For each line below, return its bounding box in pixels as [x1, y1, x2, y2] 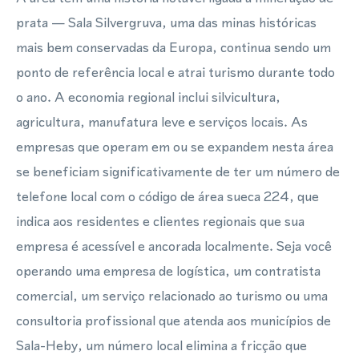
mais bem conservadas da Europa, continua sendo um [16, 38, 331, 57]
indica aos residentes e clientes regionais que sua [16, 212, 305, 231]
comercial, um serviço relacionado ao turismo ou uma [16, 286, 328, 305]
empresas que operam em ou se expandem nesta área [16, 137, 333, 156]
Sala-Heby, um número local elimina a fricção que [16, 336, 307, 355]
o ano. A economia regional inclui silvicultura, [16, 87, 280, 107]
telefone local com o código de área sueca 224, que [16, 187, 319, 206]
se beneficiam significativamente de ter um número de [16, 162, 340, 181]
